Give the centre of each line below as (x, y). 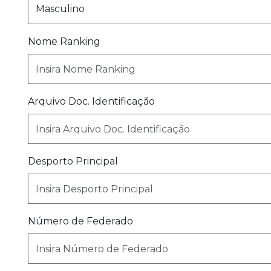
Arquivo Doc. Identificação (91, 101)
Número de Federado (80, 221)
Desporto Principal (73, 161)
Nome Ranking (64, 41)
